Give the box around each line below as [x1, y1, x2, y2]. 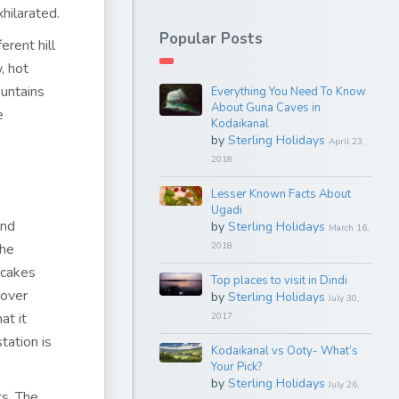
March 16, [328, 222, 369, 234]
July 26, [328, 379, 359, 391]
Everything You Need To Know [210, 84, 366, 100]
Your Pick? [210, 359, 262, 375]
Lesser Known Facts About [210, 186, 351, 202]
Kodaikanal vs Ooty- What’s [210, 343, 358, 359]
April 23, [328, 135, 364, 148]
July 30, [328, 292, 359, 305]
